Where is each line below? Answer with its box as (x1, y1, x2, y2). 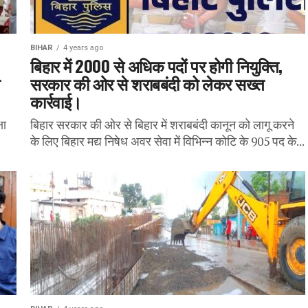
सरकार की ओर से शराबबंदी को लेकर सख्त (30, 71, 265, 96)
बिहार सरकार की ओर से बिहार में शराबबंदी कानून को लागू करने (30, 117, 294, 133)
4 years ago (63, 43, 103, 52)
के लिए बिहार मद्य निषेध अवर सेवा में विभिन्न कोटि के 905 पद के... (30, 133, 305, 149)
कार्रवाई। (30, 89, 82, 113)
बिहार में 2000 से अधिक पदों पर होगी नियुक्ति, (30, 53, 283, 78)
